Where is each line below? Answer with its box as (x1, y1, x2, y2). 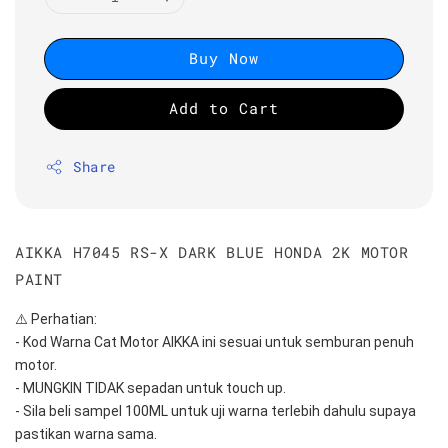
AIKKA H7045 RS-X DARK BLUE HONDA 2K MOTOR (15, 242, 409, 263)
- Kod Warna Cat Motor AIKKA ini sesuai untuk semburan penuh (15, 334, 414, 351)
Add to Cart (169, 98, 279, 119)
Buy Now (189, 48, 259, 69)
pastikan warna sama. (15, 426, 157, 443)
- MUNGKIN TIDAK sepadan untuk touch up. (15, 380, 286, 397)
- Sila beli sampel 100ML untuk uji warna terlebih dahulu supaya (15, 403, 416, 420)
